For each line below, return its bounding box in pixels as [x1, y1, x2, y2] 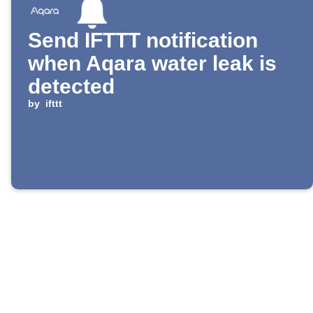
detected [28, 75, 115, 99]
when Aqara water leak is [28, 52, 277, 75]
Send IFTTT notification [28, 29, 258, 52]
